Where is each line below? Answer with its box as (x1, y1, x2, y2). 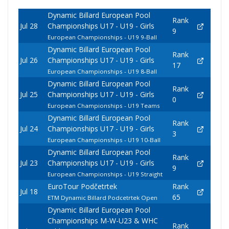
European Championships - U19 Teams (47, 102, 160, 110)
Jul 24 (19, 124, 38, 134)
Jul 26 (19, 55, 38, 65)
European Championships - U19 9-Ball (47, 33, 157, 41)
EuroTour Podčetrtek (47, 181, 117, 192)
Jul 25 (19, 89, 38, 100)
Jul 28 (19, 21, 38, 31)
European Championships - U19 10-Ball (47, 136, 161, 144)
